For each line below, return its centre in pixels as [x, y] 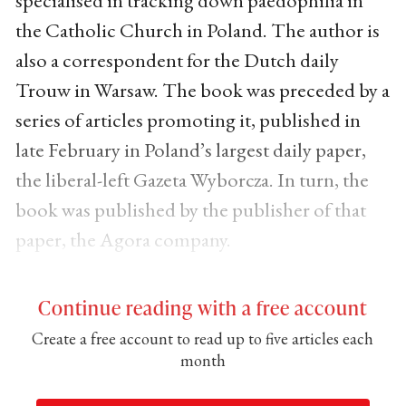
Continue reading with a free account [203, 307]
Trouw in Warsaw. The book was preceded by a [202, 89]
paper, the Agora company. [125, 239]
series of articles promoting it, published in [188, 119]
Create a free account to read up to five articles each [203, 338]
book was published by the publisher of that [190, 209]
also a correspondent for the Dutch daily [177, 59]
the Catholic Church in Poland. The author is [197, 29]
